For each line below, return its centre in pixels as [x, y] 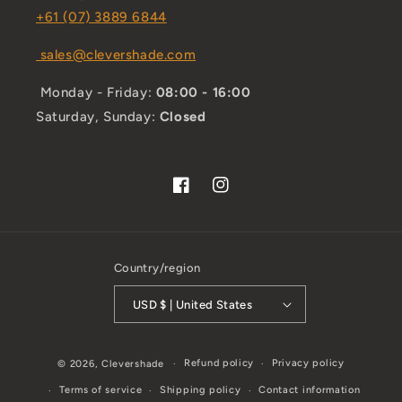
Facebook [203, 196]
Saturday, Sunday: [98, 117]
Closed [183, 117]
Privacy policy [308, 363]
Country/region [157, 268]
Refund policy [219, 363]
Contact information [310, 390]
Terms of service [101, 390]
